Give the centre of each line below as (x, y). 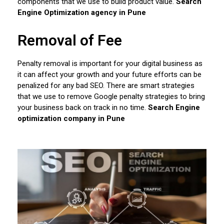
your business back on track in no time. (83, 108)
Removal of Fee (70, 40)
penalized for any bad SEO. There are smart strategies (106, 86)
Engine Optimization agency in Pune (82, 13)
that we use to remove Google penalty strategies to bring (111, 97)
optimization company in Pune (71, 119)
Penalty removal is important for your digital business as (110, 64)
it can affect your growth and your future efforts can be (109, 75)
